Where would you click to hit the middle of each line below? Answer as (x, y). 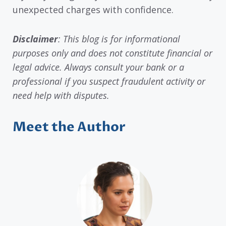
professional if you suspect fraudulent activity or (109, 81)
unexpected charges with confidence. (93, 9)
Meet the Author (69, 127)
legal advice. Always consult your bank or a (98, 67)
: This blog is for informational (119, 39)
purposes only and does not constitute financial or (112, 53)
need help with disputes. (61, 96)
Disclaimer (35, 39)
